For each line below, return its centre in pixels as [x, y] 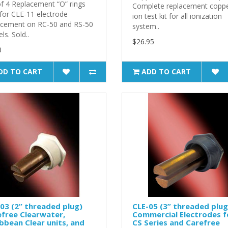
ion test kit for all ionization [177, 16]
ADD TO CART [166, 71]
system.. [146, 26]
